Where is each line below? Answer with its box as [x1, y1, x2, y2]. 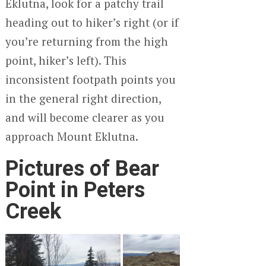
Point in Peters [5, 177, 145, 202]
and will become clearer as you [5, 109, 164, 125]
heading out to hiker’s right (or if [5, 14, 179, 30]
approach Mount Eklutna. [5, 128, 138, 144]
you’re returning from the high [5, 33, 168, 49]
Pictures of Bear [5, 156, 159, 181]
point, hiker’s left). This [5, 52, 126, 68]
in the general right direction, [5, 90, 161, 106]
